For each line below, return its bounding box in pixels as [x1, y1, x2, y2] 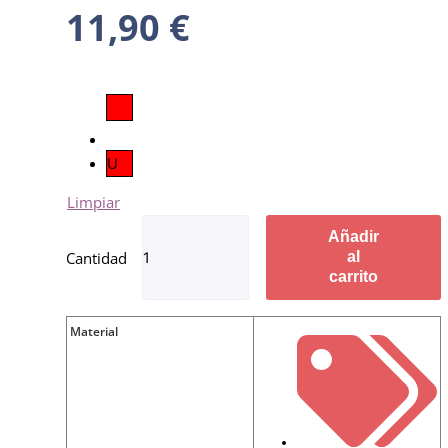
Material [70, 323, 118, 341]
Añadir [328, 228, 379, 246]
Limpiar [67, 192, 120, 213]
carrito [329, 268, 378, 286]
